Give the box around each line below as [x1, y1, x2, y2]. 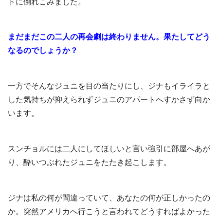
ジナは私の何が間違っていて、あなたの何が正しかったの [8, 193, 210, 202]
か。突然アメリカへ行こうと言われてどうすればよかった [8, 207, 210, 216]
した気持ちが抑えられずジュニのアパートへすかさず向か [8, 95, 210, 104]
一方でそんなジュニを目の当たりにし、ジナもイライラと [8, 82, 210, 91]
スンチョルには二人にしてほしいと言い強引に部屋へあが [8, 145, 210, 153]
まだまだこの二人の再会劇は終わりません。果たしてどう [8, 33, 210, 41]
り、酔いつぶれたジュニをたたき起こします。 [8, 158, 171, 167]
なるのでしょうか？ [8, 46, 78, 55]
